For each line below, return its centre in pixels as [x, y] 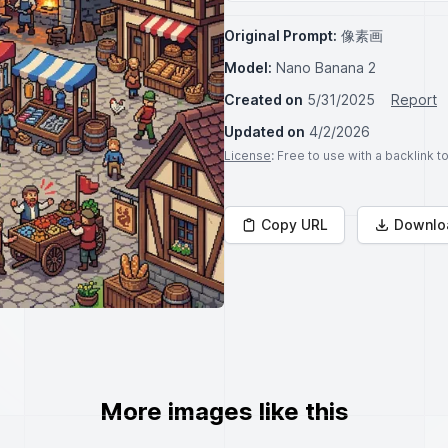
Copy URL [294, 224]
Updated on [264, 131]
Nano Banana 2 [326, 67]
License [247, 155]
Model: [248, 67]
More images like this [224, 411]
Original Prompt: [280, 35]
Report [414, 99]
